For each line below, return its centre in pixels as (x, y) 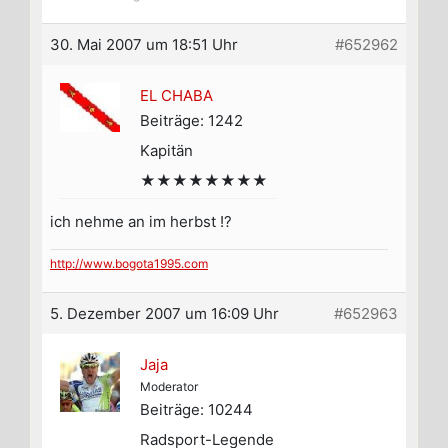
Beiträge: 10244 (196, 410)
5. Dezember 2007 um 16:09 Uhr (164, 314)
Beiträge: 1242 (191, 121)
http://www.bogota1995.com (129, 264)
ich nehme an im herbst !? (141, 222)
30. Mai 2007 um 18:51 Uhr (144, 45)
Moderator (169, 387)
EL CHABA (176, 96)
